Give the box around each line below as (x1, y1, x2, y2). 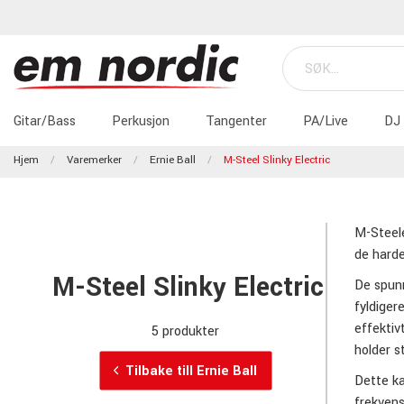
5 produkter (151, 321, 219, 340)
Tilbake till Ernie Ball (125, 361, 257, 380)
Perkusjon (112, 112, 170, 131)
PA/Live (303, 112, 348, 131)
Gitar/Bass (14, 112, 76, 131)
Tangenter (206, 112, 267, 131)
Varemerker (67, 152, 122, 168)
